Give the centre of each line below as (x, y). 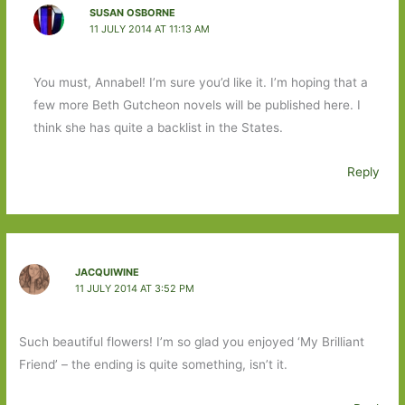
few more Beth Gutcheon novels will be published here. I (197, 105)
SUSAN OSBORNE (132, 12)
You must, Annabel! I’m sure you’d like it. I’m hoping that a (200, 83)
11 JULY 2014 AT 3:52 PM (134, 288)
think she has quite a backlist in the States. (158, 128)
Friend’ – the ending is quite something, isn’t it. (154, 365)
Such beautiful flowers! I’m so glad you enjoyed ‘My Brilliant (192, 342)
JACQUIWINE (107, 272)
